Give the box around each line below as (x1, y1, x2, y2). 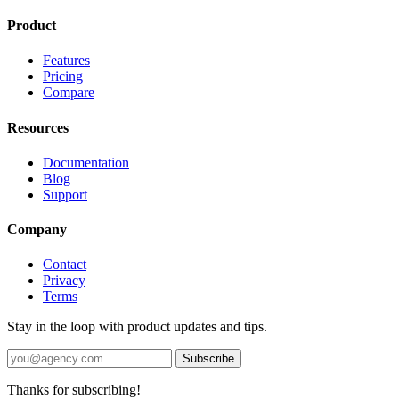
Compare (43, 85, 94, 101)
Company (7, 222, 67, 238)
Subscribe (183, 352, 234, 366)
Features (43, 53, 90, 69)
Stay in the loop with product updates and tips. (7, 319, 267, 335)
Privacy (43, 273, 85, 289)
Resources (7, 119, 69, 135)
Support (43, 186, 87, 202)
